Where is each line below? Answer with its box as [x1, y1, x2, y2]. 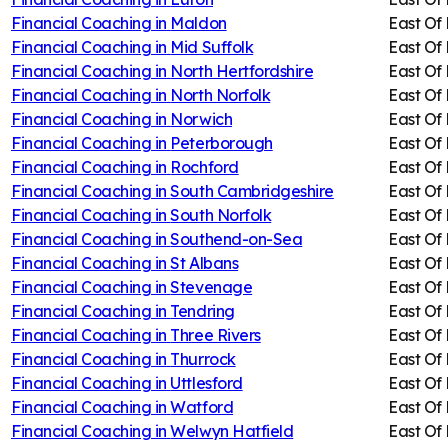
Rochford [170, 156, 239, 177]
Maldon [170, 12, 227, 33]
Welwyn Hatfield [170, 420, 294, 441]
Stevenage [170, 276, 253, 297]
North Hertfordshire [170, 60, 314, 81]
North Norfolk [170, 84, 271, 105]
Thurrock [170, 348, 236, 369]
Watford [170, 396, 234, 417]
